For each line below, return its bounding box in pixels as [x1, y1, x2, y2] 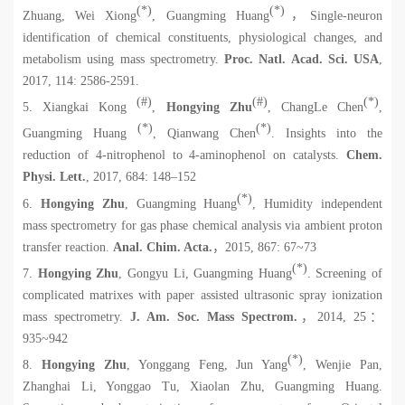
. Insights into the [271, 127, 382, 141]
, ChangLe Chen [267, 99, 364, 114]
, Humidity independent [252, 196, 383, 211]
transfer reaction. [23, 240, 113, 254]
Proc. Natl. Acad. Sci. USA [224, 52, 379, 66]
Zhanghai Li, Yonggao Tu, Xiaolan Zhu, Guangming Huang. [23, 380, 382, 394]
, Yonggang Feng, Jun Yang [126, 358, 288, 372]
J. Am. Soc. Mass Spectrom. [123, 309, 297, 324]
